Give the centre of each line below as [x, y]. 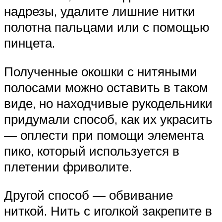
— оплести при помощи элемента [104, 135]
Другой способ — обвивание [88, 195]
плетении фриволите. [68, 166]
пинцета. [29, 43]
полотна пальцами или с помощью [107, 27]
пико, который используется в [92, 150]
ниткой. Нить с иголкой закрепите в [108, 211]
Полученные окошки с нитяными [101, 71]
